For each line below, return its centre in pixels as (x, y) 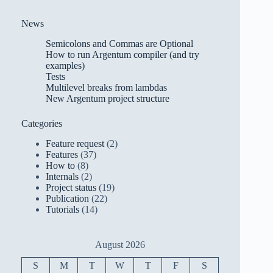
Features (62, 155)
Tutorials (62, 210)
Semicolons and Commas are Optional (119, 43)
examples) (65, 65)
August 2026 (120, 245)
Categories (42, 124)
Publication (67, 199)
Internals (62, 177)
